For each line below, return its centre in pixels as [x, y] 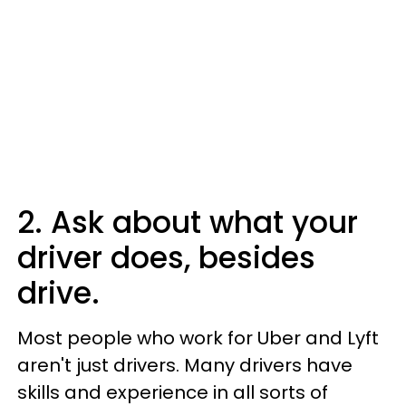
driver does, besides [166, 258]
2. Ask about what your [188, 222]
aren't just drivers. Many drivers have [185, 365]
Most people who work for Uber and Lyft [198, 338]
